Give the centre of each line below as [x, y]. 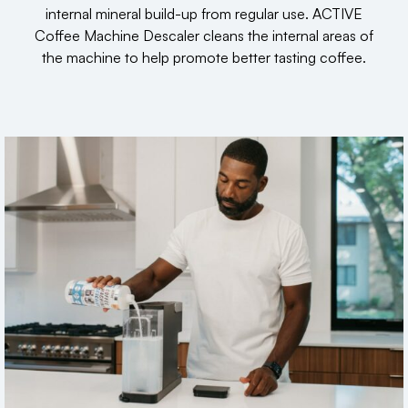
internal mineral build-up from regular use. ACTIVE [204, 13]
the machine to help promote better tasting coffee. [204, 57]
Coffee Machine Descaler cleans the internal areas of [204, 35]
